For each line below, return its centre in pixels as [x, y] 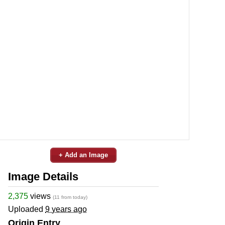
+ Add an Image [83, 155]
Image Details [43, 176]
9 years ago [66, 209]
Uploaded [27, 209]
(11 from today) [70, 197]
